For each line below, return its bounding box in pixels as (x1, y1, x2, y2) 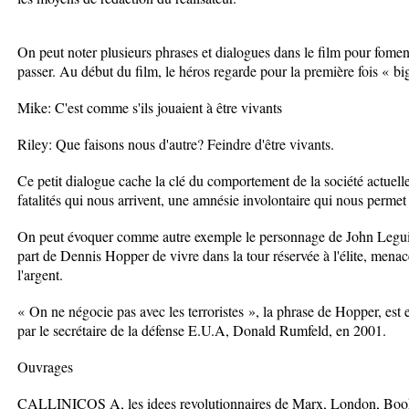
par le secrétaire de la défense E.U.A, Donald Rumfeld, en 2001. (17, 320, 386, 340)
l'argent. (17, 265, 63, 284)
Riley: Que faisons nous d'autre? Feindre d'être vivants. (17, 134, 334, 153)
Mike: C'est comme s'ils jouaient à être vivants (17, 98, 282, 117)
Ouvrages (17, 357, 73, 376)
